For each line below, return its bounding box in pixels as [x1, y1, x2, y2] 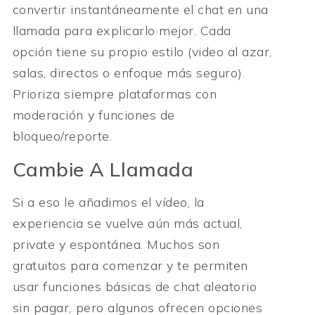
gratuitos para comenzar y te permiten [12, 257, 248, 274]
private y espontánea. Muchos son [12, 236, 220, 252]
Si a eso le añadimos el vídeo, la [12, 193, 205, 210]
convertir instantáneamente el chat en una [12, 1, 269, 18]
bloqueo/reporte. [12, 128, 112, 145]
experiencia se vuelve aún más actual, [12, 214, 243, 231]
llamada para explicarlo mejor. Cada [12, 22, 231, 39]
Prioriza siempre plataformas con [12, 86, 217, 103]
